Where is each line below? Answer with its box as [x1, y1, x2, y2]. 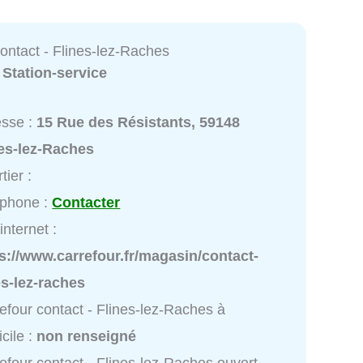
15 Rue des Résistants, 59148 [36, 114, 241, 131]
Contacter [52, 194, 121, 211]
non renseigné [36, 328, 137, 345]
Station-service [2, 64, 108, 81]
